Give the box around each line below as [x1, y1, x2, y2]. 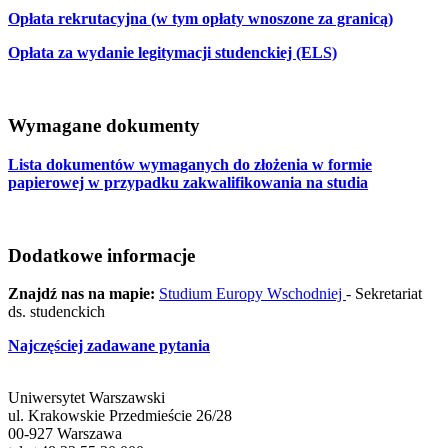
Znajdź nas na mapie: [8, 285, 155, 303]
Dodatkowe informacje [8, 244, 195, 266]
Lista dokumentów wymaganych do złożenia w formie [8, 155, 372, 173]
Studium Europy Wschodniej [159, 285, 346, 303]
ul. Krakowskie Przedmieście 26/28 [8, 407, 232, 425]
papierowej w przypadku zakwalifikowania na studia [8, 173, 368, 191]
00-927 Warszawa [8, 425, 122, 443]
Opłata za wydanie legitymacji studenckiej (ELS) [8, 44, 337, 62]
